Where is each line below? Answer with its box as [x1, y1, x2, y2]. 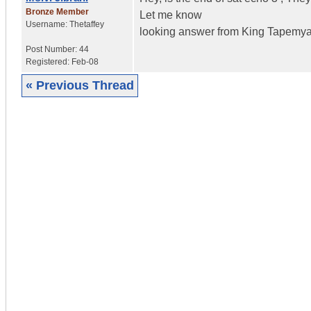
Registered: [26, 56, 72, 67]
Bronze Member [26, 6, 89, 17]
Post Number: [26, 44, 79, 54]
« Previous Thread [26, 78, 134, 92]
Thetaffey [69, 19, 104, 29]
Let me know [140, 8, 202, 21]
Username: [26, 19, 69, 29]
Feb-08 [72, 56, 99, 67]
